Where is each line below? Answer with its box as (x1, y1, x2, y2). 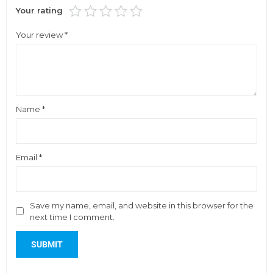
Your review (16, 29, 65, 40)
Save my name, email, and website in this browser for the (30, 200, 253, 210)
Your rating (16, 5, 63, 15)
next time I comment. (30, 211, 115, 222)
